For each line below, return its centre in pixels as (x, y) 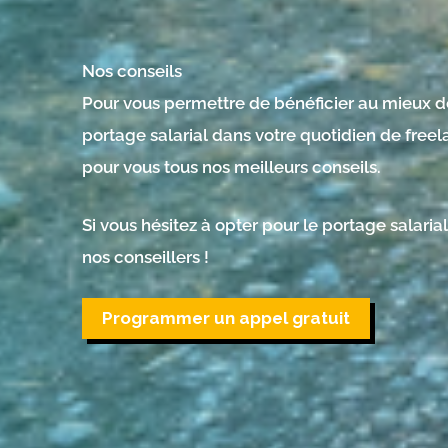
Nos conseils (132, 71)
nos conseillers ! (145, 256)
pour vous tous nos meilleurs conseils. (231, 167)
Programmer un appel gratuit (226, 318)
